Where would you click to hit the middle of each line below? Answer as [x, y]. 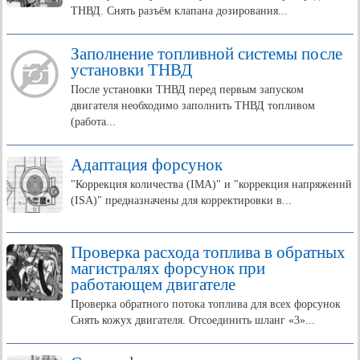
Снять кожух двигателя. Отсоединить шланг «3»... [193, 320]
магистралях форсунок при [168, 268]
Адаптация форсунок [147, 165]
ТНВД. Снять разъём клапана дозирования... [179, 11]
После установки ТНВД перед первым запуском [187, 90]
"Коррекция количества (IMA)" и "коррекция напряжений [211, 184]
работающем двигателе [153, 284]
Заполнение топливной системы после [207, 54]
